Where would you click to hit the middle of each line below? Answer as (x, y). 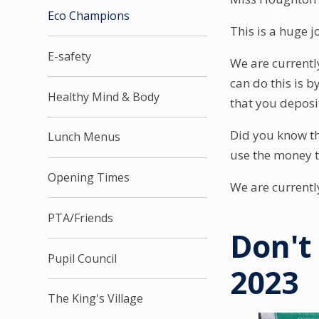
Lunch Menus (84, 137)
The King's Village (96, 299)
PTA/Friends (81, 218)
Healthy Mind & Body (104, 96)
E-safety (70, 56)
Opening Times (89, 178)
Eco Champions (89, 15)
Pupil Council (83, 258)
